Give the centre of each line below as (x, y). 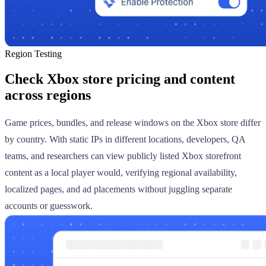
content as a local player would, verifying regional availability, (121, 173)
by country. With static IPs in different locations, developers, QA (125, 140)
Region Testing (33, 53)
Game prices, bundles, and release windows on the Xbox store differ (133, 123)
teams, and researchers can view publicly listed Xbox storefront (123, 156)
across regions (48, 95)
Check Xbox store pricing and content (120, 79)
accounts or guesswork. (49, 206)
